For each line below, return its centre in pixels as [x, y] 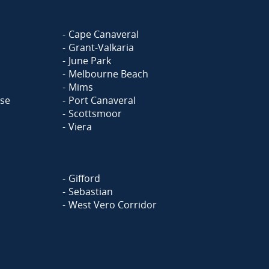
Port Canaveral [102, 100]
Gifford [84, 178]
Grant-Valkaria [101, 47]
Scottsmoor [95, 113]
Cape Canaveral [104, 34]
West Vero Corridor [113, 205]
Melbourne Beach [108, 74]
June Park [90, 61]
